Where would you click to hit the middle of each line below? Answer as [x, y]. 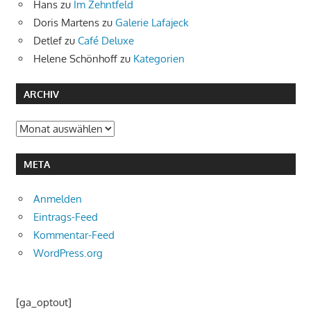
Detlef [48, 40]
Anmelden [58, 199]
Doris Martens [66, 22]
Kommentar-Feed [74, 235]
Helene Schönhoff [75, 58]
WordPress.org [68, 253]
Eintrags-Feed [66, 217]
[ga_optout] [43, 303]
